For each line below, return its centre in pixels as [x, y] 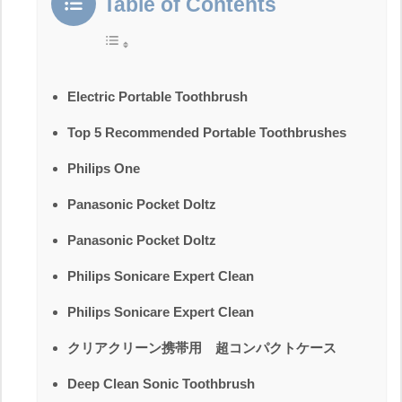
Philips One [104, 168]
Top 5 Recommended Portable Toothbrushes [207, 132]
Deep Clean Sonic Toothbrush [161, 383]
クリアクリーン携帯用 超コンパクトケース [202, 347]
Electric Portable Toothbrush [157, 96]
